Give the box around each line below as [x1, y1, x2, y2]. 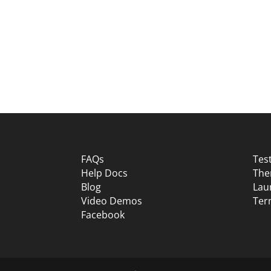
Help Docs [81, 166, 128, 180]
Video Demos [81, 194, 143, 207]
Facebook [81, 207, 125, 221]
